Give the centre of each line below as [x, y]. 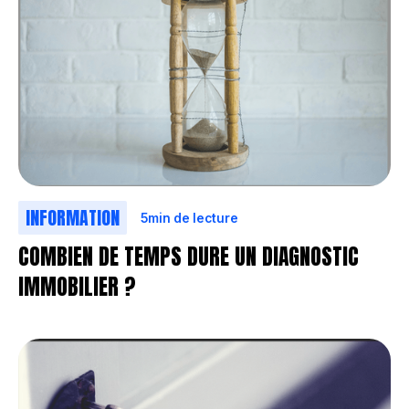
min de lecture [194, 218]
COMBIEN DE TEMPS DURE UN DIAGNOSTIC [189, 256]
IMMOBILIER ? [77, 286]
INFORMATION [72, 218]
